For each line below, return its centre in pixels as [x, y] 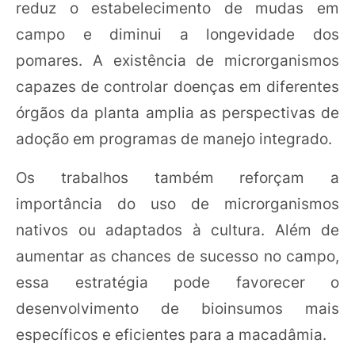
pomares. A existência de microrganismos [177, 61]
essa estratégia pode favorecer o [177, 282]
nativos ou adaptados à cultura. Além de [177, 230]
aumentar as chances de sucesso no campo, [177, 256]
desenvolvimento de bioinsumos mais [177, 309]
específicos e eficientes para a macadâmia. [171, 335]
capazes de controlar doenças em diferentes [177, 87]
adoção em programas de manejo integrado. [174, 139]
